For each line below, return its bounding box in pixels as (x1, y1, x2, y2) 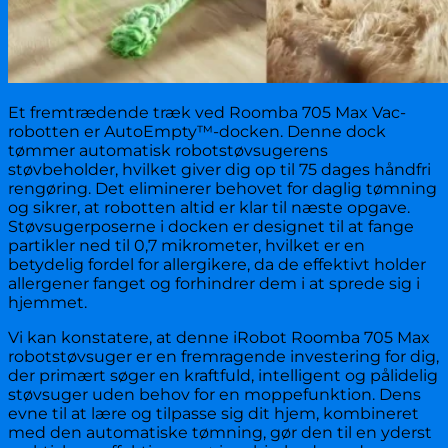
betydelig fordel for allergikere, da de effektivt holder (8, 255, 426, 275)
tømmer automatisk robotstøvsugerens (8, 141, 328, 161)
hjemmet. (8, 293, 87, 313)
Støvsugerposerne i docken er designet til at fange (8, 217, 414, 237)
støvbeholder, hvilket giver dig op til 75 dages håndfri (8, 160, 431, 180)
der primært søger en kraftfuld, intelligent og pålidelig (8, 366, 438, 386)
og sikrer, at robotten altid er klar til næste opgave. (8, 198, 410, 218)
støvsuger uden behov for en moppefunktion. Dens (8, 385, 421, 405)
